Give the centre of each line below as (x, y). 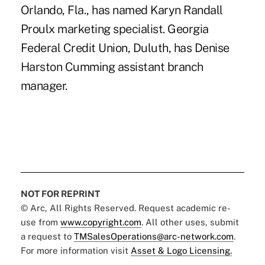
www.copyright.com (101, 222)
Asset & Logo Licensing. (181, 250)
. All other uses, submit (190, 222)
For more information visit (75, 250)
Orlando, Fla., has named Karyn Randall (122, 10)
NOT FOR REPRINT (60, 193)
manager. (44, 85)
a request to (47, 236)
